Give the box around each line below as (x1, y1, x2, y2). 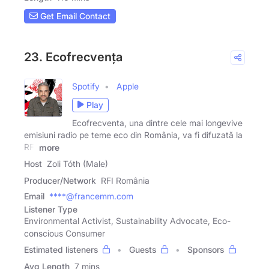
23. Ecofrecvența (24, 49, 122, 64)
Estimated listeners (24, 244, 98, 255)
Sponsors (187, 244, 224, 255)
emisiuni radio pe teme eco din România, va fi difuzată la (24, 129, 243, 140)
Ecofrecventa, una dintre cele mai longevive (72, 117, 243, 128)
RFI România (101, 175, 150, 186)
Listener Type (24, 204, 77, 215)
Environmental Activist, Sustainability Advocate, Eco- (24, 216, 231, 226)
